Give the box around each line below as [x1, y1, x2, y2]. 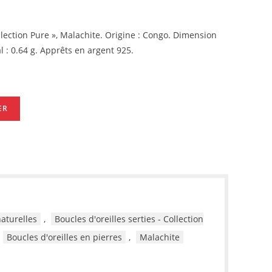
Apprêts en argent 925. [40, 44, 134, 56]
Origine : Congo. [105, 29, 173, 41]
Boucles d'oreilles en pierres [7, 231, 122, 243]
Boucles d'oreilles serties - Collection [55, 213, 203, 225]
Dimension [173, 29, 217, 41]
